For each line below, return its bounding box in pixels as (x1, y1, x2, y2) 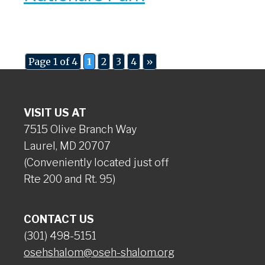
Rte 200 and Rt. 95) (24, 173, 115, 185)
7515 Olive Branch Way (24, 123, 137, 135)
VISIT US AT (24, 106, 86, 119)
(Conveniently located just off (24, 156, 169, 169)
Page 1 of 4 (28, 56, 77, 67)
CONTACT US (24, 213, 94, 225)
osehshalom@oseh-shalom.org (24, 246, 174, 258)
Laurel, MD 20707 (24, 140, 111, 152)
